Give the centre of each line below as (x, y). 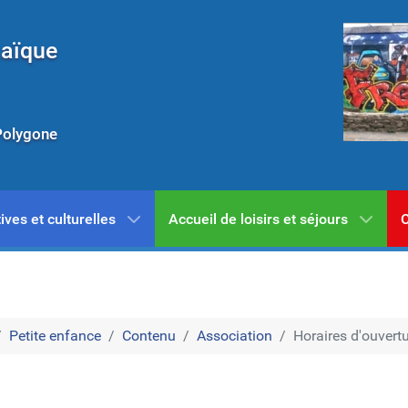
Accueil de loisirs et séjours (258, 219)
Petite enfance (55, 336)
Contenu (149, 336)
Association (235, 336)
